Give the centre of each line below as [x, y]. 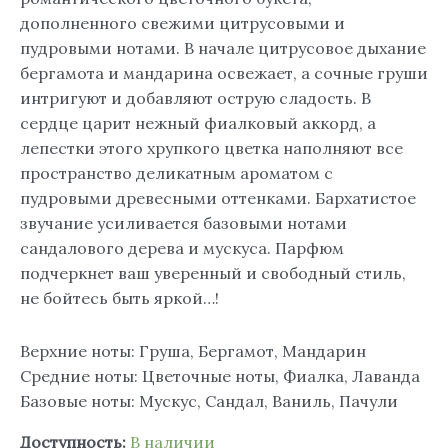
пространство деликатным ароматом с [176, 173]
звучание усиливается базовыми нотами [183, 223]
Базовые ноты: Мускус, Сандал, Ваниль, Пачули [209, 401]
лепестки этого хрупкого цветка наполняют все [211, 148]
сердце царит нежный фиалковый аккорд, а [198, 123]
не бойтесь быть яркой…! [119, 298]
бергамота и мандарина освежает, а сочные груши [224, 73]
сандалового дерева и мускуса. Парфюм [182, 248]
